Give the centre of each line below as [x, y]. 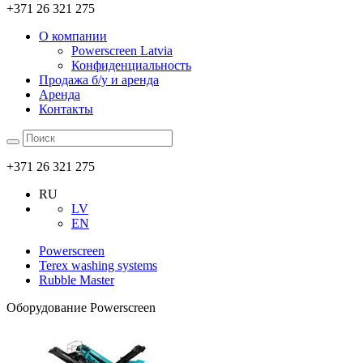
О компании [73, 36]
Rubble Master [77, 280]
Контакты [66, 109]
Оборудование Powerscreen [81, 307]
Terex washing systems [98, 265]
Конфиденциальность [131, 65]
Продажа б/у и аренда [99, 80]
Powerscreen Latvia [122, 51]
